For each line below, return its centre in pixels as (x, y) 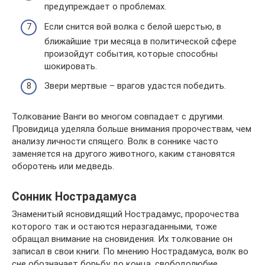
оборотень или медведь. (63, 167)
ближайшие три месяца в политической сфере (140, 41)
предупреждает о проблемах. (105, 7)
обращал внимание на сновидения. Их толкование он (122, 239)
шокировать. (71, 66)
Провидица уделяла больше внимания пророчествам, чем (132, 129)
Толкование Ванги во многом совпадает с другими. (118, 117)
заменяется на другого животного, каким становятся (123, 154)
